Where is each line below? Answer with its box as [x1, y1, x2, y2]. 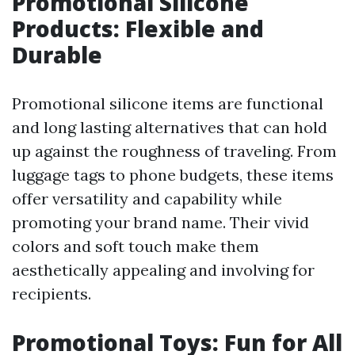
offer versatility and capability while [12, 189, 282, 209]
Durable [12, 40, 102, 71]
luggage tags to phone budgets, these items [12, 165, 334, 185]
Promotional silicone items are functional [12, 94, 323, 114]
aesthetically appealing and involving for [12, 260, 315, 281]
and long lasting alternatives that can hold [12, 117, 327, 138]
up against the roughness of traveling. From [12, 141, 337, 162]
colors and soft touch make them [12, 236, 259, 257]
